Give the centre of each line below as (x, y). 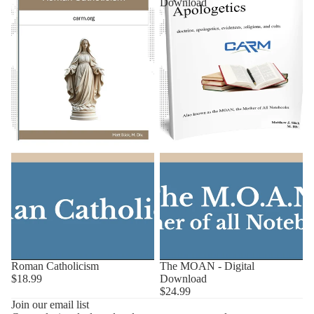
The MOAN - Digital (207, 266)
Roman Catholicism (55, 266)
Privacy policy (106, 296)
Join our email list (50, 304)
